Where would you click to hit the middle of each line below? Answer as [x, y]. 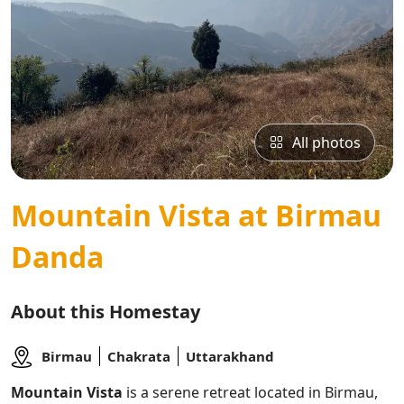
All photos [326, 142]
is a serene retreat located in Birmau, [250, 392]
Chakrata [139, 356]
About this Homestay [106, 312]
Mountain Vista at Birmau [196, 215]
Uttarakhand [230, 356]
